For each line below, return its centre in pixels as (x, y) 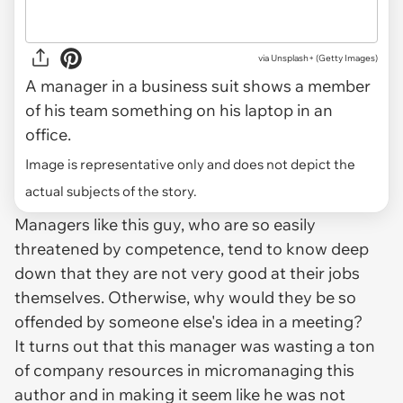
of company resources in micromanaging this (184, 371)
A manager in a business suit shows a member (198, 85)
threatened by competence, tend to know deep (192, 249)
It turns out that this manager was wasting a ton (195, 346)
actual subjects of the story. (111, 192)
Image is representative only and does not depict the (190, 164)
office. (48, 134)
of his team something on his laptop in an (179, 110)
